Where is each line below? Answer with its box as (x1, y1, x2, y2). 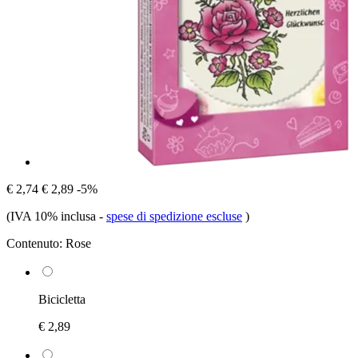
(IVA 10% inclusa (6, 209, 99, 223)
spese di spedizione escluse (106, 209, 242, 223)
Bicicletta (38, 292, 86, 306)
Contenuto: (6, 236, 62, 250)
